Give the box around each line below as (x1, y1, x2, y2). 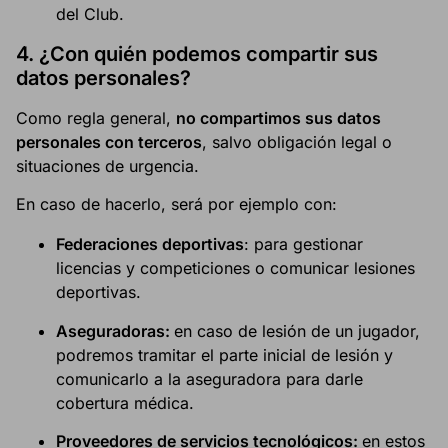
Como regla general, (16, 107, 176, 128)
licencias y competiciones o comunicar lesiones (56, 258, 415, 279)
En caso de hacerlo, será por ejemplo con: (16, 194, 337, 215)
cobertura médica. (56, 392, 194, 413)
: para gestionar (244, 234, 363, 255)
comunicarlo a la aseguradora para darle (56, 368, 363, 389)
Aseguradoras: (56, 320, 174, 341)
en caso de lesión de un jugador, (174, 320, 420, 341)
